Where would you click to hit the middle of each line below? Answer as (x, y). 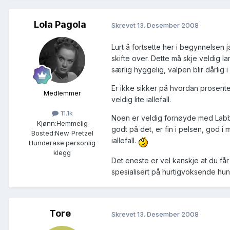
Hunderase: (47, 142)
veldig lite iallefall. (141, 100)
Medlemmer (62, 93)
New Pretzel (74, 133)
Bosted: (43, 133)
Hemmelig (72, 123)
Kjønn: (46, 123)
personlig (81, 142)
